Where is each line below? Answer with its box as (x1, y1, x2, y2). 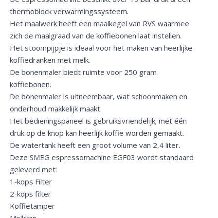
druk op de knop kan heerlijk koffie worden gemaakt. (10, 127, 184, 138)
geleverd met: (10, 164, 57, 174)
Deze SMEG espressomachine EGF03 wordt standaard (10, 152, 194, 162)
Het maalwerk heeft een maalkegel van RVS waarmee (10, 18, 189, 28)
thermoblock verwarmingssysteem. (10, 6, 128, 16)
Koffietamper (10, 200, 55, 211)
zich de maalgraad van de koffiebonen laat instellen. (10, 30, 182, 40)
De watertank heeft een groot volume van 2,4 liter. (10, 140, 180, 150)
